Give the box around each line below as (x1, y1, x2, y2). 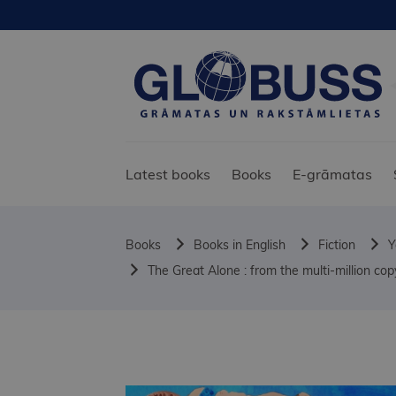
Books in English (194, 237, 286, 254)
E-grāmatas (293, 165, 372, 184)
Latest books (126, 165, 210, 184)
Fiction (318, 237, 355, 254)
